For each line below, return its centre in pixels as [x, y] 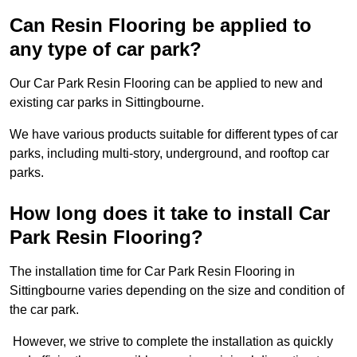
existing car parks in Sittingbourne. [107, 103]
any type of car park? [106, 49]
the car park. [44, 310]
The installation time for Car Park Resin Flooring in [152, 272]
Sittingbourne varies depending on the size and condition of [177, 291]
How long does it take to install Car [170, 214]
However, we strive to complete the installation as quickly [171, 342]
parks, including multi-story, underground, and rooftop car [169, 154]
